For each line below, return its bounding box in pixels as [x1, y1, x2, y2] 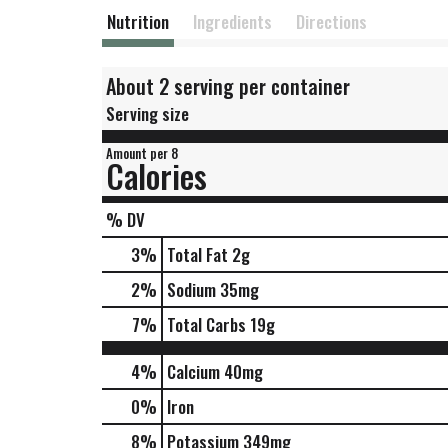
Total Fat [167, 242, 228, 267]
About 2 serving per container [106, 71, 350, 101]
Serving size [106, 101, 189, 126]
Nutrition [107, 9, 169, 34]
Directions [296, 9, 367, 34]
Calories [106, 152, 207, 199]
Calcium [167, 359, 220, 384]
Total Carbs [167, 312, 246, 337]
